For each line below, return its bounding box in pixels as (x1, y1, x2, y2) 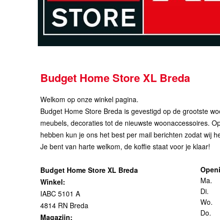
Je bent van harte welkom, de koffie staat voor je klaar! (40, 141, 210, 151)
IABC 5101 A (40, 189, 80, 198)
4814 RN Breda (40, 200, 88, 210)
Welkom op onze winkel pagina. (40, 94, 138, 104)
